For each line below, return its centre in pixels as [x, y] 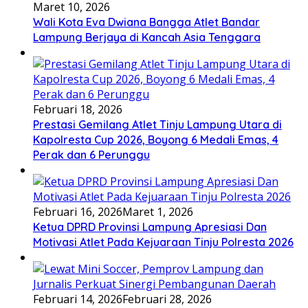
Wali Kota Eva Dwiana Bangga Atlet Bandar [146, 22]
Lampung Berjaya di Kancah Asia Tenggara [147, 37]
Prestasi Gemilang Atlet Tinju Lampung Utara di [157, 125]
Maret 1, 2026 [158, 212]
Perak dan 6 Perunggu [91, 155]
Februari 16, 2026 [78, 212]
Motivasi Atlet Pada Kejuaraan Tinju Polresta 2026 [163, 242]
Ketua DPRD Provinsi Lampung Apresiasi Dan [150, 227]
